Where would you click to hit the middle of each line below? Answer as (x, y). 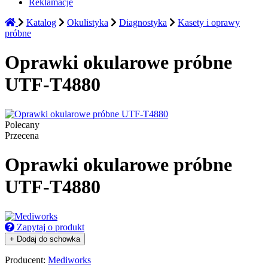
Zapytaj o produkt (49, 227)
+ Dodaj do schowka (45, 239)
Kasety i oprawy (209, 22)
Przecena (22, 135)
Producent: (26, 260)
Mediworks (69, 260)
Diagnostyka (143, 22)
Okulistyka (88, 22)
